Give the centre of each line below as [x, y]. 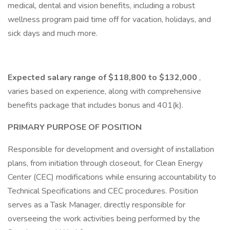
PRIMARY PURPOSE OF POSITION [75, 127]
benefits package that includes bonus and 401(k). [95, 105]
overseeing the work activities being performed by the [104, 219]
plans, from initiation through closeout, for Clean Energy [105, 163]
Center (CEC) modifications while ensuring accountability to [112, 177]
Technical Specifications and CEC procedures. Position [103, 191]
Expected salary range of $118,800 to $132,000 [102, 78]
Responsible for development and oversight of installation [111, 149]
